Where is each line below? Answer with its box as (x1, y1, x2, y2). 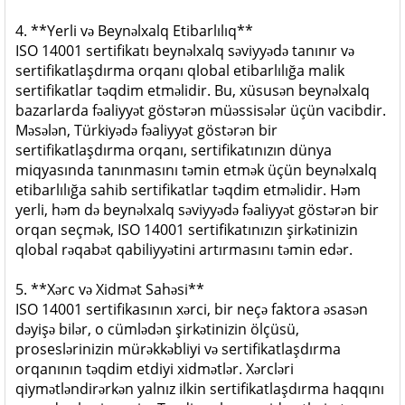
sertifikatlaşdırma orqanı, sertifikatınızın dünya (15, 140, 332, 160)
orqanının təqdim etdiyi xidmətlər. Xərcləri (15, 359, 294, 379)
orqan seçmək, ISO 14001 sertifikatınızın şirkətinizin (15, 220, 358, 240)
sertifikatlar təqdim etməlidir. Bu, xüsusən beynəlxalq (15, 80, 370, 100)
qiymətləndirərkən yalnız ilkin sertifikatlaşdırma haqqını (15, 379, 384, 399)
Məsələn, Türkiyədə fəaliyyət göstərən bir (15, 120, 278, 140)
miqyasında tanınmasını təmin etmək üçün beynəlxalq (15, 160, 377, 180)
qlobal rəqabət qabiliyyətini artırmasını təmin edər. (15, 240, 353, 259)
